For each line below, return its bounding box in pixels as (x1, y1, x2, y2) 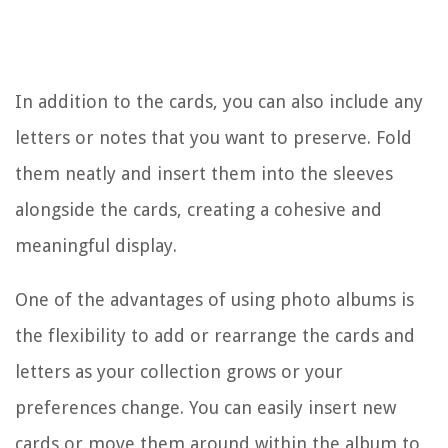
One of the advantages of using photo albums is (15, 288, 414, 310)
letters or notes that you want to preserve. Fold (15, 126, 412, 148)
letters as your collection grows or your (15, 360, 343, 382)
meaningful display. (15, 234, 177, 256)
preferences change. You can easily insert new (15, 396, 396, 418)
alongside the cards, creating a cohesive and (15, 198, 382, 220)
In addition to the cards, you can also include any (15, 90, 423, 112)
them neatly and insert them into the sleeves (15, 162, 393, 184)
